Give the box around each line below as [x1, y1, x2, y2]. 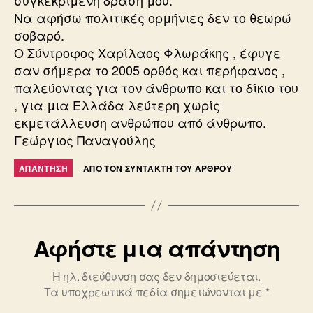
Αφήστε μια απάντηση [33, 231, 280, 264]
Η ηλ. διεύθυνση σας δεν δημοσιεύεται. [52, 268, 261, 284]
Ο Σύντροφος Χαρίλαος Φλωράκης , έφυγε [14, 43, 281, 61]
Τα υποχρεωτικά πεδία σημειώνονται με [43, 283, 265, 300]
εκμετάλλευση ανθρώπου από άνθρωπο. [14, 112, 266, 131]
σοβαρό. [14, 25, 64, 44]
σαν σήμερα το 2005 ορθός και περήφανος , [14, 60, 285, 79]
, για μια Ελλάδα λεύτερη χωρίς [14, 95, 220, 114]
